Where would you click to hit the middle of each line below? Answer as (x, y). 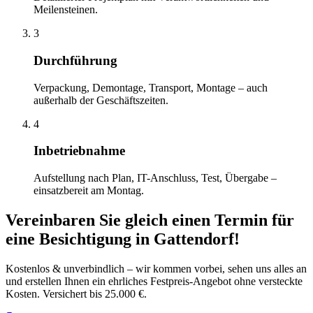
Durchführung (75, 60)
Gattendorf (194, 239)
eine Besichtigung (71, 239)
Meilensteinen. (66, 10)
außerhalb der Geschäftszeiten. (101, 100)
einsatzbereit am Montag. (89, 190)
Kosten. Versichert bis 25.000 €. (76, 293)
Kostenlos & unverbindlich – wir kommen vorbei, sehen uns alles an (156, 268)
